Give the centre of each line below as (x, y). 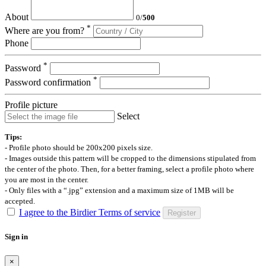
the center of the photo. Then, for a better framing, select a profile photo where (129, 169)
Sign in (16, 237)
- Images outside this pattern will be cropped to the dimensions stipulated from (130, 159)
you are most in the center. (47, 180)
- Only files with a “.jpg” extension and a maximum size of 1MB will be (119, 191)
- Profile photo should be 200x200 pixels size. (79, 148)
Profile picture (31, 105)
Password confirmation (49, 83)
